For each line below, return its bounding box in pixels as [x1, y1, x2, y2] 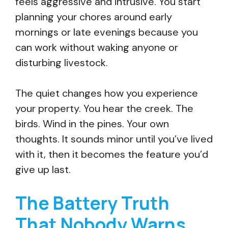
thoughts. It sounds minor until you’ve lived [15, 132, 213, 146]
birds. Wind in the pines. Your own [15, 117, 169, 130]
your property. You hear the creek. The [15, 102, 193, 115]
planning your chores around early [15, 10, 172, 23]
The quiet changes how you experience [15, 87, 198, 100]
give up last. [15, 163, 71, 176]
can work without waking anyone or [15, 41, 178, 54]
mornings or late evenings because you [15, 25, 198, 39]
